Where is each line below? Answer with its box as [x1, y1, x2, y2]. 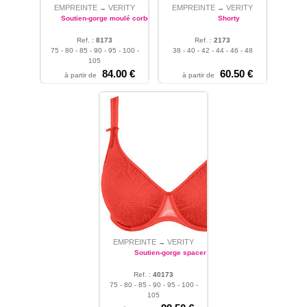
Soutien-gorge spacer [134, 248, 206, 256]
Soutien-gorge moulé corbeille [60, 14, 162, 22]
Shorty [218, 14, 240, 22]
